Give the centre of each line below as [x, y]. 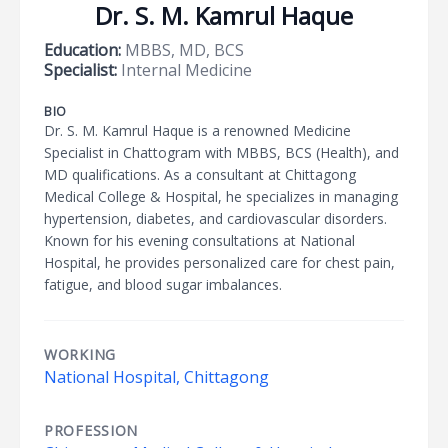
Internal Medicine [184, 70]
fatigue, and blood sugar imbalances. [163, 284]
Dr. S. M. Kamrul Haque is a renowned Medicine [197, 130]
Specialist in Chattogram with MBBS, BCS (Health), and [221, 152]
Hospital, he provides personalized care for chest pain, [219, 262]
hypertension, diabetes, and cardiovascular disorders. [215, 218]
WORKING [80, 354]
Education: [82, 50]
